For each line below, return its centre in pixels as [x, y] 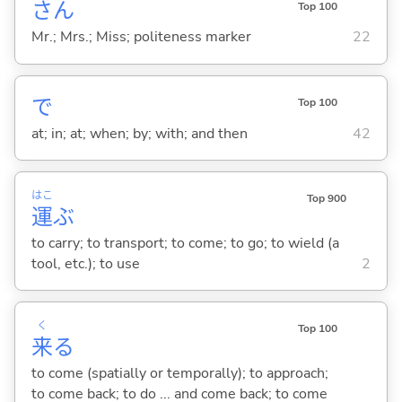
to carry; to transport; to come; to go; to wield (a [185, 243]
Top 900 [326, 198]
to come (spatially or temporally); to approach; [179, 373]
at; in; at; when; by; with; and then [139, 133]
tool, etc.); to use [85, 263]
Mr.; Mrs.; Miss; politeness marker [141, 37]
